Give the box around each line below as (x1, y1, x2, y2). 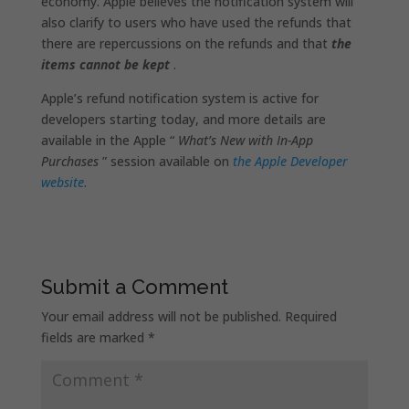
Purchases (40, 152, 99, 170)
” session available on (98, 152, 233, 170)
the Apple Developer (232, 152, 348, 170)
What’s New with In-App (177, 131, 313, 149)
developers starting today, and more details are (40, 110, 326, 128)
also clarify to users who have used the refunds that (40, 13, 351, 31)
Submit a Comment (40, 274, 228, 299)
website (40, 173, 84, 191)
